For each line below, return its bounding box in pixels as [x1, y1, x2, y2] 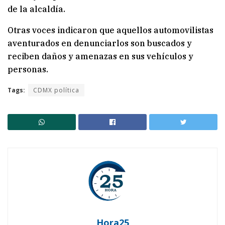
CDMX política [33, 85, 79, 94]
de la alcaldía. [8, 4, 65, 14]
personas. [8, 64, 48, 74]
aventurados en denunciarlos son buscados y [8, 38, 192, 48]
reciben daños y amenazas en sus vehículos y [8, 51, 193, 61]
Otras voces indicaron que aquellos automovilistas [8, 25, 213, 35]
